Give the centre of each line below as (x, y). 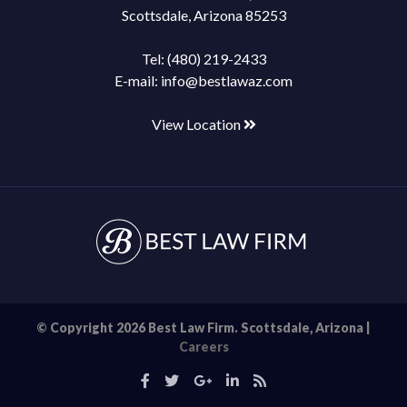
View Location (197, 124)
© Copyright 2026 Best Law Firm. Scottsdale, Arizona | (203, 328)
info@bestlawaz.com (227, 80)
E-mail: (138, 80)
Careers (203, 347)
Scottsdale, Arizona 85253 (203, 15)
